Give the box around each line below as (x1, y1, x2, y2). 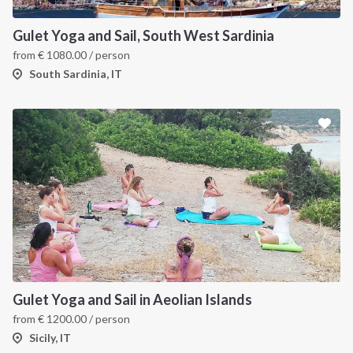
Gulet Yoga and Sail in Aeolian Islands (13, 291, 252, 308)
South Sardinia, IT (29, 67, 122, 80)
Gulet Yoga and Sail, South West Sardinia (13, 27, 274, 44)
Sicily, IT (29, 331, 71, 344)
